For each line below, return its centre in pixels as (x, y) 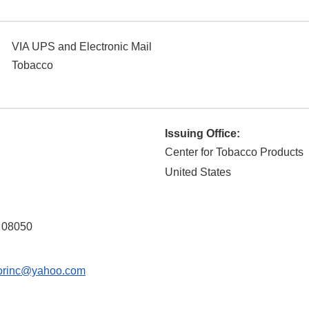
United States (198, 172)
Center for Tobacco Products (234, 152)
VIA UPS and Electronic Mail (82, 47)
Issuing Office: (202, 134)
